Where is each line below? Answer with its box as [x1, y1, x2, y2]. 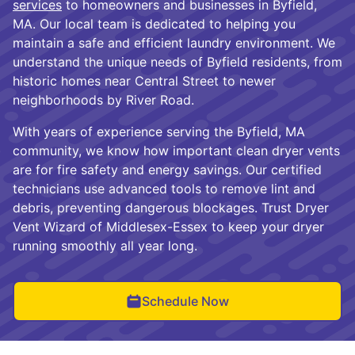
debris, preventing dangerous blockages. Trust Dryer [13, 199, 329, 216]
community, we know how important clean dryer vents [13, 142, 340, 158]
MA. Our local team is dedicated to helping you [13, 15, 296, 32]
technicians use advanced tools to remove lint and [13, 180, 315, 197]
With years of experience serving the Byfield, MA [13, 123, 305, 139]
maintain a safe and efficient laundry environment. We [13, 34, 335, 51]
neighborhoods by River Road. [13, 91, 194, 108]
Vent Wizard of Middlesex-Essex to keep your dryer [13, 218, 324, 235]
